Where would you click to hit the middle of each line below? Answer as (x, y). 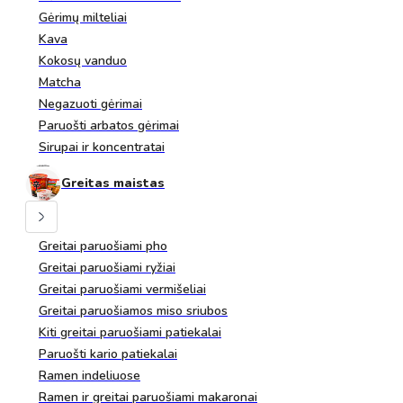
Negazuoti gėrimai (90, 104)
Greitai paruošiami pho (103, 246)
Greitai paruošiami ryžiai (107, 268)
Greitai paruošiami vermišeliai (122, 289)
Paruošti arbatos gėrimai (109, 125)
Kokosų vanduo (83, 61)
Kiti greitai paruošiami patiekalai (130, 332)
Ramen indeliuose (90, 376)
